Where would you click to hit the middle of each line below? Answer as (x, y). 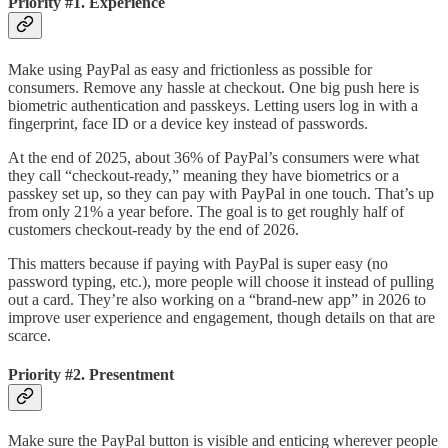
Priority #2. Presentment (91, 374)
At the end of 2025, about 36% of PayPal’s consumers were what (213, 157)
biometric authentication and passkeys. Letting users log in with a (213, 105)
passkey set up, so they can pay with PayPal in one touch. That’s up (221, 193)
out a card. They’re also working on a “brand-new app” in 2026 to (217, 299)
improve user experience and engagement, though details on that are (221, 317)
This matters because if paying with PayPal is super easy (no (198, 263)
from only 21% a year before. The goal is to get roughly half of (206, 211)
